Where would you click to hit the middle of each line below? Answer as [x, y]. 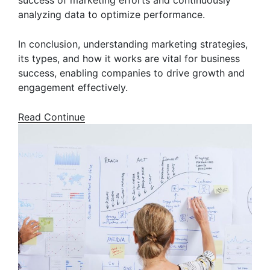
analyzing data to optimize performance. [111, 14]
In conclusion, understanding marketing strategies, [133, 44]
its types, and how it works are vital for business [129, 58]
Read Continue [52, 117]
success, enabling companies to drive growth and [131, 73]
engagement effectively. [76, 87]
